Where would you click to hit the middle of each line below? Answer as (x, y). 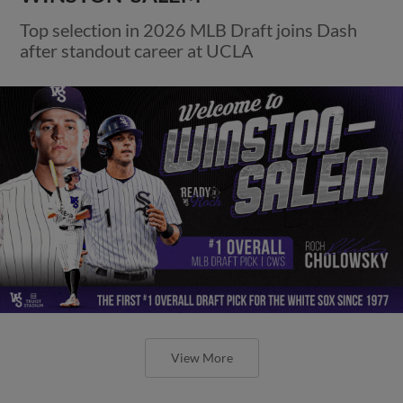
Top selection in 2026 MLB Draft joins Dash (189, 29)
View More (201, 357)
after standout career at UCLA (137, 50)
